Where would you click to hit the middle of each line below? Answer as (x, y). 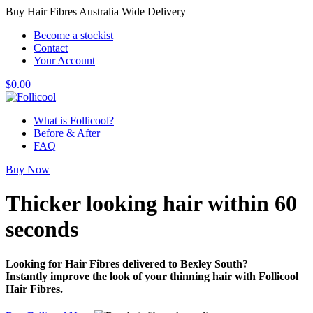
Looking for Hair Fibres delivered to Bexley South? (127, 263)
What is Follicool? (74, 121)
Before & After (67, 133)
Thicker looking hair (107, 204)
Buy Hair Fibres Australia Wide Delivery (96, 12)
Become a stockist (73, 35)
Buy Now (28, 169)
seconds (42, 230)
